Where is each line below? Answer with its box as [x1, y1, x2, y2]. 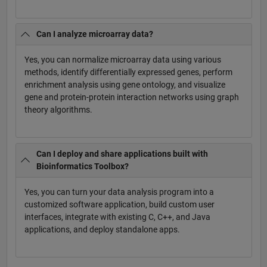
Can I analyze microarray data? [36, 29, 153, 39]
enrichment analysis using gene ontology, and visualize [24, 80, 225, 90]
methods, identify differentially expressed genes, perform [24, 67, 232, 77]
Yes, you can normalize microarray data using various [24, 55, 221, 65]
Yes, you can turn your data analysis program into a [24, 187, 214, 197]
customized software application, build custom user [24, 200, 215, 210]
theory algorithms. [24, 105, 92, 115]
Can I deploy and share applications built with [36, 149, 208, 159]
